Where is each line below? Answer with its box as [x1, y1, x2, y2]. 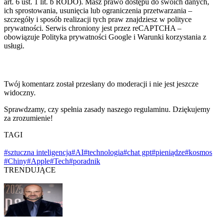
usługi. [4, 42, 24, 50]
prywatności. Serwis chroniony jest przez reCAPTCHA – [4, 24, 181, 33]
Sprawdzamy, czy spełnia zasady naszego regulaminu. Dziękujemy [4, 105, 210, 114]
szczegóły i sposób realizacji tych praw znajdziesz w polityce [4, 15, 192, 24]
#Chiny [4, 157, 27, 166]
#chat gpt [123, 148, 152, 157]
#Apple [27, 157, 50, 166]
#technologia [84, 148, 123, 157]
